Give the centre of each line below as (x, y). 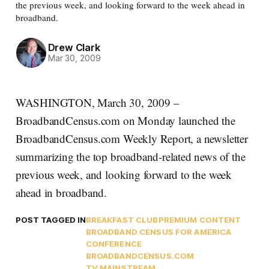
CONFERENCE (114, 243)
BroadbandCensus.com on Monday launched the (125, 120)
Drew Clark (74, 48)
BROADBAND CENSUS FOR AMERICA (159, 231)
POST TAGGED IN (50, 219)
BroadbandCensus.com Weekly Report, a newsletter (131, 138)
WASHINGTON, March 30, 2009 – (97, 102)
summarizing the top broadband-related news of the (130, 156)
